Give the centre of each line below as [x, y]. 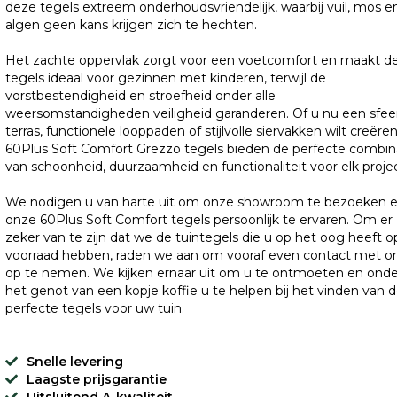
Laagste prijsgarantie [96, 379]
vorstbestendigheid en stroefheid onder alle [140, 96]
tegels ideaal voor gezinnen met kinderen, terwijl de [165, 78]
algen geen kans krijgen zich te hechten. [131, 25]
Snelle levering [74, 362]
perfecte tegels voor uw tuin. [94, 308]
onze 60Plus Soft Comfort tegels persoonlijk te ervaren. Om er [198, 220]
